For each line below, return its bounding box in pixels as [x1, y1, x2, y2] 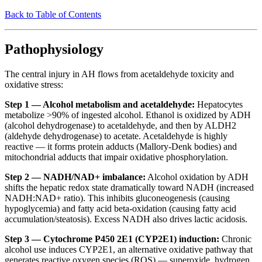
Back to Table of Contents [5, 9, 101, 19]
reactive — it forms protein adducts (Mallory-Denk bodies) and [5, 142, 237, 152]
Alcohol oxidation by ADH [146, 172, 249, 182]
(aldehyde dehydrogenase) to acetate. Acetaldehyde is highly [5, 131, 227, 142]
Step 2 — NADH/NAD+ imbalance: [5, 172, 146, 182]
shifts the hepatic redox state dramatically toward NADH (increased [5, 182, 254, 193]
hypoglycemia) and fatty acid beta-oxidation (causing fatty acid [5, 204, 236, 214]
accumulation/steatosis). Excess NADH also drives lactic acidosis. [5, 214, 247, 225]
